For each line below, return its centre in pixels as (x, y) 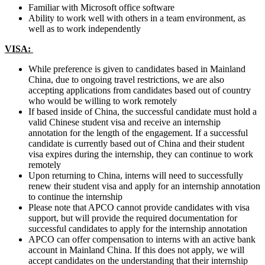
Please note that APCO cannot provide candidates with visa (139, 207)
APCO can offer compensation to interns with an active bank (142, 239)
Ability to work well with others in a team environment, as (137, 18)
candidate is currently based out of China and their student (136, 143)
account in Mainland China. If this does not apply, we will (136, 250)
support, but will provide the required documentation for (133, 218)
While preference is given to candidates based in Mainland (137, 69)
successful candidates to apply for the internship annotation (138, 228)
